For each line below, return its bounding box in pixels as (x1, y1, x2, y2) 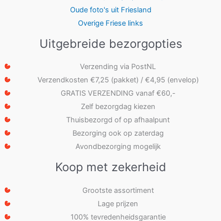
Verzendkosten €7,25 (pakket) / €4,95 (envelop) (37, 75, 199, 85)
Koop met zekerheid (55, 160, 166, 175)
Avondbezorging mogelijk (75, 142, 161, 151)
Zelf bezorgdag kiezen (80, 102, 155, 111)
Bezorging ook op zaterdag (72, 129, 164, 138)
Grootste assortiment (82, 185, 154, 195)
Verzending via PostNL (80, 62, 156, 72)
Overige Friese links (78, 18, 143, 28)
